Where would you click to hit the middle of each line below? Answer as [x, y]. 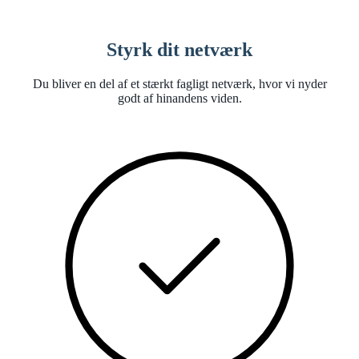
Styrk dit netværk [179, 49]
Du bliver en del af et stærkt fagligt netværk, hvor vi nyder [179, 83]
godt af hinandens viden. [179, 98]
